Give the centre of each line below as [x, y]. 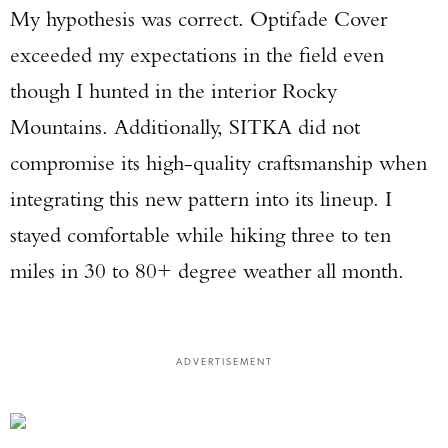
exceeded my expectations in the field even [197, 54]
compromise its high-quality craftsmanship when [218, 162]
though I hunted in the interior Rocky [173, 90]
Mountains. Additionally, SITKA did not [185, 126]
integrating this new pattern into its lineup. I [201, 198]
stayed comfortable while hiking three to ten [200, 234]
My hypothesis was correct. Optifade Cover [198, 18]
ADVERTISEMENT [224, 360]
